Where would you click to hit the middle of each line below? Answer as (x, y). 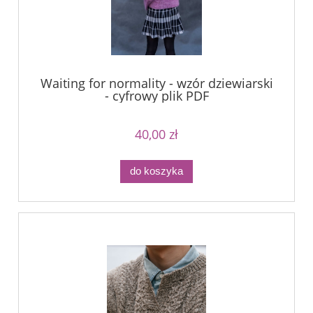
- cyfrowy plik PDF (156, 96)
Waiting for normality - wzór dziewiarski (156, 83)
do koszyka (156, 171)
